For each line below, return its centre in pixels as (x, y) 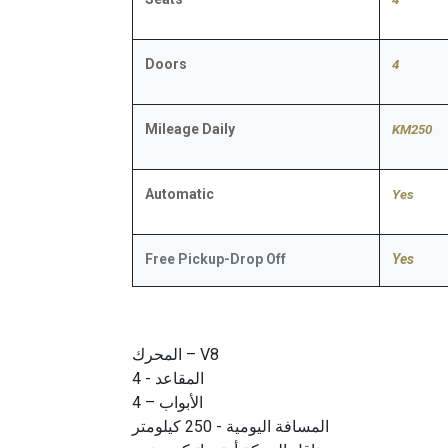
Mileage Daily (190, 129)
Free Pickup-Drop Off (215, 259)
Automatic (179, 194)
